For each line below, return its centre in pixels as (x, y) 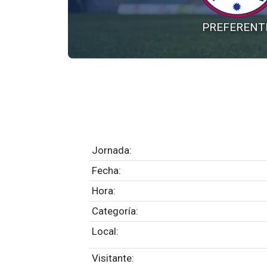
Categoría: (115, 211)
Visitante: (113, 258)
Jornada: (112, 150)
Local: (105, 231)
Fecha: (106, 170)
